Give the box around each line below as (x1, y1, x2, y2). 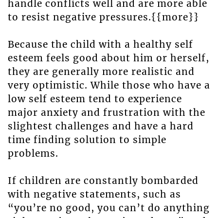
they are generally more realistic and (7, 66, 195, 78)
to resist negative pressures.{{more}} (7, 11, 199, 23)
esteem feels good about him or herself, (7, 52, 209, 64)
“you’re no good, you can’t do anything (7, 202, 210, 214)
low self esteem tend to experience (7, 93, 182, 105)
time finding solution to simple (7, 134, 166, 146)
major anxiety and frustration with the (7, 107, 205, 119)
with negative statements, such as (7, 188, 181, 200)
